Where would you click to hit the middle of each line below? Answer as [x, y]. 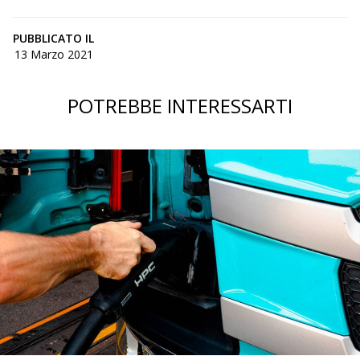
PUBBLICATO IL [53, 39]
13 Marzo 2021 [53, 55]
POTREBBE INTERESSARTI [180, 106]
